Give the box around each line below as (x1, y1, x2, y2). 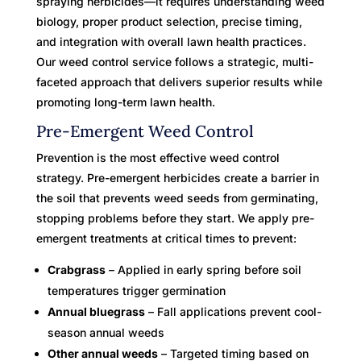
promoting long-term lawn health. (35, 94, 215, 109)
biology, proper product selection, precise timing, (35, 14, 302, 28)
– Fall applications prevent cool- (144, 304, 322, 318)
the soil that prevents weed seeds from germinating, (35, 190, 318, 205)
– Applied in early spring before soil (105, 262, 301, 276)
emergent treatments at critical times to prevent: (35, 230, 297, 245)
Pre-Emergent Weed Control (35, 120, 254, 141)
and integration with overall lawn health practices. (35, 34, 306, 48)
